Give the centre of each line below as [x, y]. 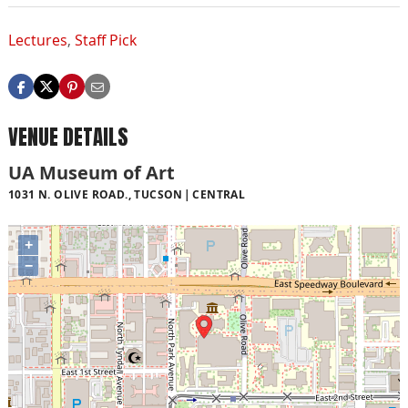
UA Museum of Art [92, 172]
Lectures [38, 41]
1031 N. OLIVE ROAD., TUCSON [96, 194]
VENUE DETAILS [68, 138]
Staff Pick [106, 41]
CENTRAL [219, 194]
